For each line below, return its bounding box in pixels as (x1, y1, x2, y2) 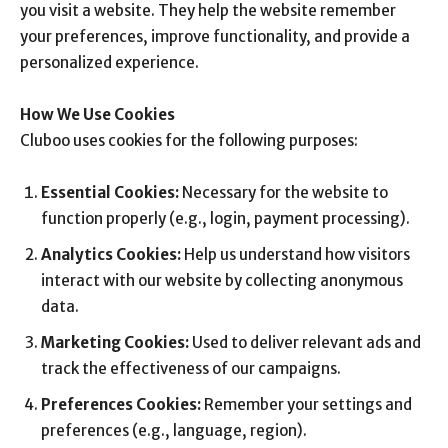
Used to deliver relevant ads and (189, 333, 421, 352)
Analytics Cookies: (41, 245, 181, 264)
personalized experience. (20, 53, 199, 72)
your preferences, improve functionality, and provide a (20, 27, 410, 46)
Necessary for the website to (179, 183, 388, 202)
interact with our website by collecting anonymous (41, 271, 403, 290)
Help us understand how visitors (181, 245, 410, 264)
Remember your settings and (201, 395, 412, 414)
